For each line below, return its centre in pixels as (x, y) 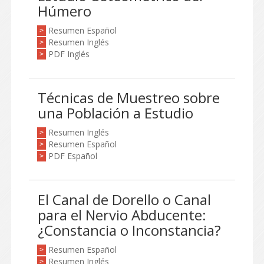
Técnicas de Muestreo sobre (129, 98)
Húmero (65, 11)
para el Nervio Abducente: (122, 215)
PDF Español (73, 156)
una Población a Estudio (115, 113)
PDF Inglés (69, 54)
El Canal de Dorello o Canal (124, 199)
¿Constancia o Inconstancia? (129, 230)
